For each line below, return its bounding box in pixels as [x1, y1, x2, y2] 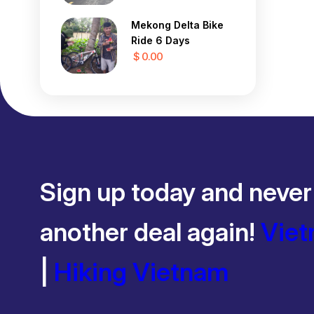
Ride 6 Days [131, 34, 190, 46]
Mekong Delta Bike [131, 18, 224, 31]
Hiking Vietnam [54, 256, 228, 287]
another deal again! [40, 216, 261, 247]
